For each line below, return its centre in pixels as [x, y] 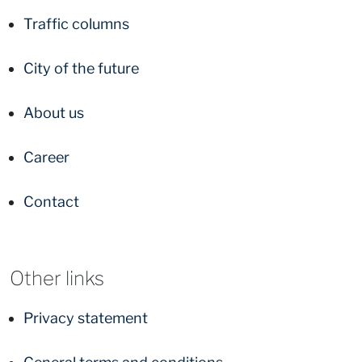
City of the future [81, 69]
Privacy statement [86, 318]
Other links [57, 279]
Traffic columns [76, 24]
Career [46, 158]
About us [54, 113]
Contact [51, 202]
